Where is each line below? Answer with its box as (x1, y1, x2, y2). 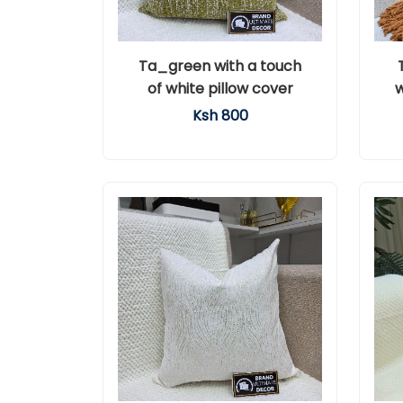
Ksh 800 (192, 105, 248, 126)
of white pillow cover (147, 78, 293, 99)
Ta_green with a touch (139, 56, 301, 76)
